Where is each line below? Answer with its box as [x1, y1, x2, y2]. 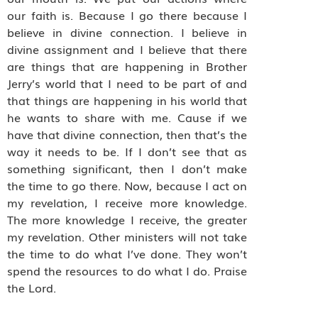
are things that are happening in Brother [7, 57, 248, 75]
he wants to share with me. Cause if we [7, 109, 248, 126]
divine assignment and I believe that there [7, 40, 248, 58]
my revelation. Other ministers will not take [7, 228, 248, 246]
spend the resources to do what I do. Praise [7, 262, 248, 280]
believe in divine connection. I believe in [7, 23, 248, 41]
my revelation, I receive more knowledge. [7, 194, 248, 212]
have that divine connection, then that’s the [7, 126, 248, 143]
